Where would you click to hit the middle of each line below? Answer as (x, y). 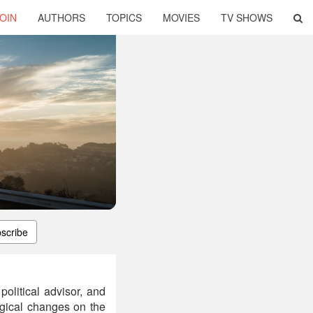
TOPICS (124, 17)
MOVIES (181, 17)
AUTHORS (61, 17)
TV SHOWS (247, 17)
